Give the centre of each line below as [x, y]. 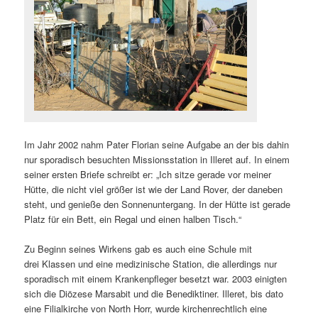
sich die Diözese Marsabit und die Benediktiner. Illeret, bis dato [154, 294]
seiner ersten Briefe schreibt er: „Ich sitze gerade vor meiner [148, 175]
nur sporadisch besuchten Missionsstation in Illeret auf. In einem [157, 160]
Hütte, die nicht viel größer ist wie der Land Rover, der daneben [154, 190]
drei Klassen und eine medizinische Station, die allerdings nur [151, 264]
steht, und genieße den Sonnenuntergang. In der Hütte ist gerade [158, 204]
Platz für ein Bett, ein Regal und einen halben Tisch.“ [133, 219]
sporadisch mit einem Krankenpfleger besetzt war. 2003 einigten [156, 279]
